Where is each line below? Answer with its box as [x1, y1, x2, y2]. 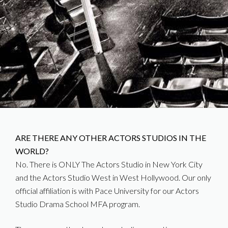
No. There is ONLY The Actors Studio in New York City [15, 159, 203, 169]
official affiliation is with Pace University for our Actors [15, 186, 199, 195]
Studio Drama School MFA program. [15, 199, 140, 209]
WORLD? [15, 146, 49, 156]
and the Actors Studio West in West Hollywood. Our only [15, 173, 211, 182]
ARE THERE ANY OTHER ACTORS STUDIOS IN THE [15, 133, 206, 142]
